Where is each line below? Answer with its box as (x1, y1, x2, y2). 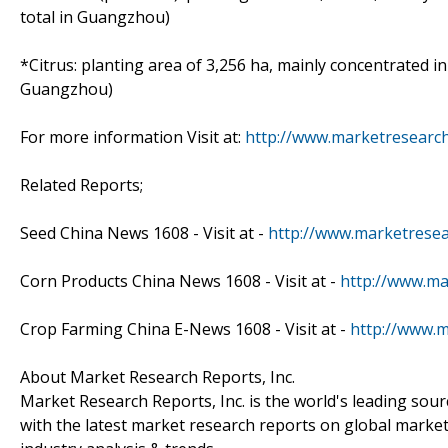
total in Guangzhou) (20, 5, 170, 28)
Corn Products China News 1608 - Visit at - (20, 269, 340, 292)
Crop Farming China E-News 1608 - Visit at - (20, 317, 350, 340)
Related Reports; (20, 173, 143, 196)
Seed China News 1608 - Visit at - (20, 221, 268, 244)
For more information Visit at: (20, 125, 245, 148)
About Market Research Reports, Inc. (20, 365, 295, 388)
